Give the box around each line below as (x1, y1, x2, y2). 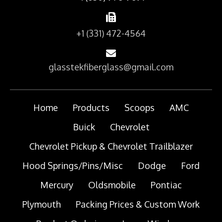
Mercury (40, 179, 73, 191)
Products (73, 102, 110, 113)
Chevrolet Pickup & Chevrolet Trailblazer (29, 141, 193, 152)
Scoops (124, 102, 155, 113)
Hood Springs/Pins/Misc (22, 160, 123, 171)
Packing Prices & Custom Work (76, 199, 200, 210)
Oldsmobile (88, 179, 136, 191)
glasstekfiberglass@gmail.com (49, 61, 173, 72)
